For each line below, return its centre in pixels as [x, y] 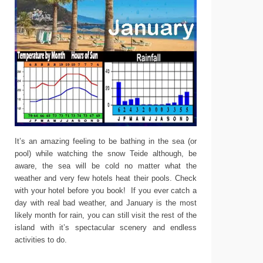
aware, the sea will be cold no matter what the [106, 166]
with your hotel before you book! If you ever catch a [106, 190]
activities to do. [41, 240]
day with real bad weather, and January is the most [106, 203]
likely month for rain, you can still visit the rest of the [106, 215]
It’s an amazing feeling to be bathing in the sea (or [106, 141]
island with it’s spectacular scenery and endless [106, 227]
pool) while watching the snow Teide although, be [106, 154]
